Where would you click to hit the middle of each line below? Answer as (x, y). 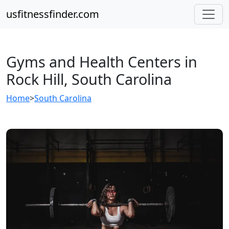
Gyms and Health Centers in (102, 62)
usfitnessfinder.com (53, 14)
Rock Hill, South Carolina (89, 79)
